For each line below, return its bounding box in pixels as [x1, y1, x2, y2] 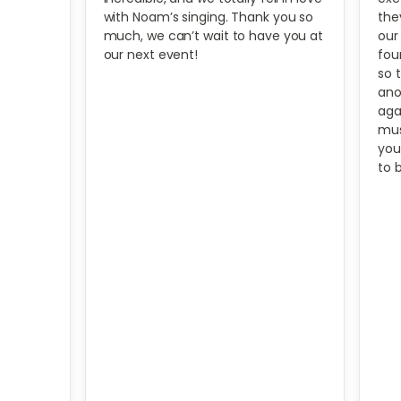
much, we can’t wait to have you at [103, 27, 324, 46]
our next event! [103, 46, 199, 64]
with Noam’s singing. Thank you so [103, 8, 314, 27]
